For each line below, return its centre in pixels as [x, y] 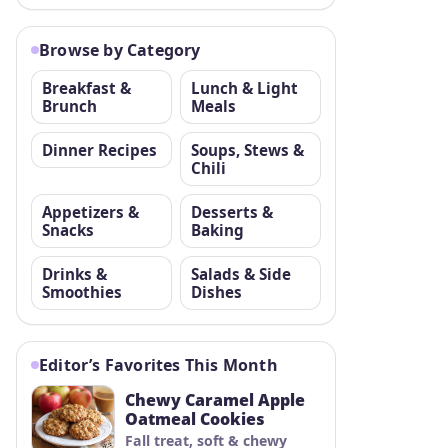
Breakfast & [86, 87]
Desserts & [232, 211]
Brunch [69, 105]
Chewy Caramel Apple [215, 399]
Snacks [68, 229]
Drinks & [74, 273]
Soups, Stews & [247, 149]
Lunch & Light [244, 87]
